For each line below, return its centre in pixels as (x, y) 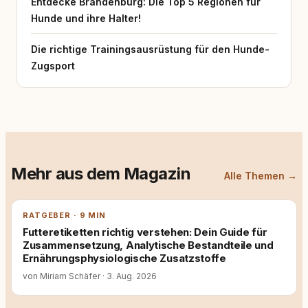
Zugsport (53, 66)
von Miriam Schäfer (62, 276)
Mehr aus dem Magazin (101, 174)
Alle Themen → (261, 176)
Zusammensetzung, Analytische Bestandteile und (148, 245)
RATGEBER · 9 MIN (65, 215)
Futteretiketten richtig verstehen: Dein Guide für (145, 232)
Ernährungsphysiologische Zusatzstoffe (124, 258)
